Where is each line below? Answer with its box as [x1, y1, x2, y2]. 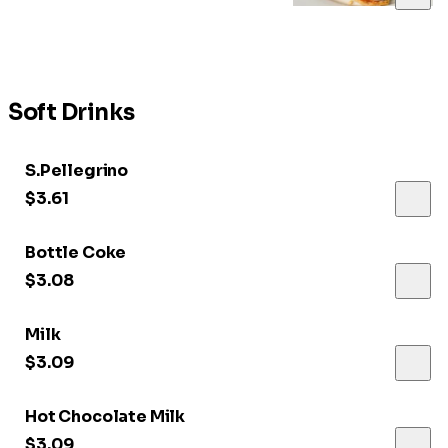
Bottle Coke [25, 241, 127, 263]
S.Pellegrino [25, 159, 129, 181]
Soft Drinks [8, 98, 135, 126]
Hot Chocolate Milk [25, 405, 186, 427]
